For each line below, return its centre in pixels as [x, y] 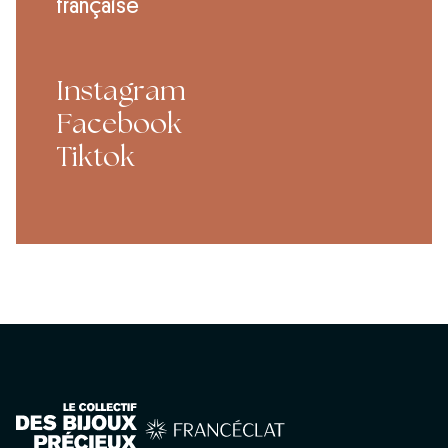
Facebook [119, 123]
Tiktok [95, 156]
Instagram [121, 90]
